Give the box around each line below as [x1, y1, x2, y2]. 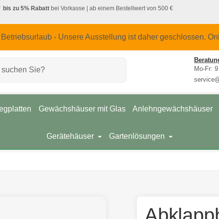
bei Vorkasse [50, 4, 85, 12]
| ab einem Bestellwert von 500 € [85, 4, 173, 12]
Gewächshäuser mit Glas [38, 104, 126, 113]
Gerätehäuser [46, 132, 96, 141]
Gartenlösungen [109, 132, 167, 141]
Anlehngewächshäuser [132, 104, 213, 113]
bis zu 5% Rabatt [2, 4, 51, 12]
